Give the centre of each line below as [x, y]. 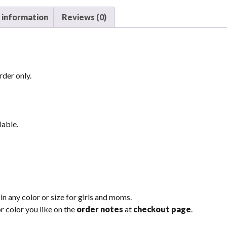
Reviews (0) [84, 17]
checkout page [162, 209]
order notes [100, 209]
